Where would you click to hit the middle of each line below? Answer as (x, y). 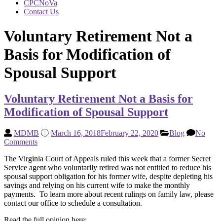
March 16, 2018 (76, 133)
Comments (21, 142)
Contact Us (41, 12)
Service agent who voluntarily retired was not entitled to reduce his (108, 168)
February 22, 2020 (129, 133)
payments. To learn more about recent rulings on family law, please (109, 194)
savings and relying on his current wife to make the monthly (97, 185)
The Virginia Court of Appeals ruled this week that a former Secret (107, 159)
